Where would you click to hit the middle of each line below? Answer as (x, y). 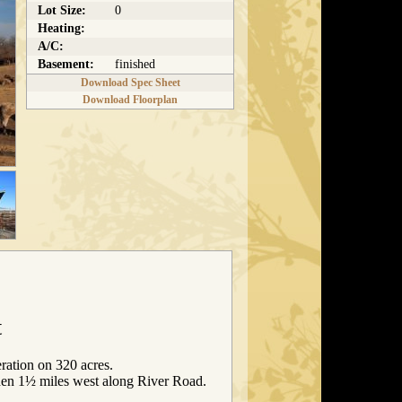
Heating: (61, 28)
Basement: (66, 64)
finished (135, 64)
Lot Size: (62, 10)
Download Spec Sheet (130, 83)
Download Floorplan (130, 100)
